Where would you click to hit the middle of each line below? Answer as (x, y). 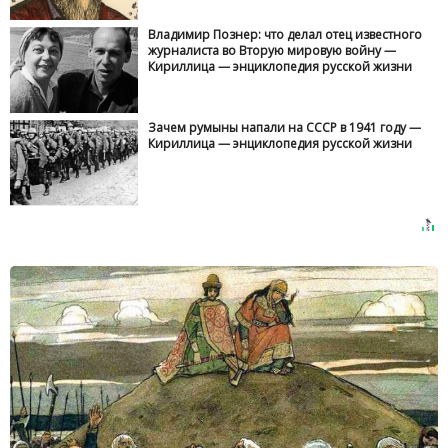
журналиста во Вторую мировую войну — (272, 51)
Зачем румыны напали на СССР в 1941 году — (285, 127)
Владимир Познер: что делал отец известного (285, 35)
